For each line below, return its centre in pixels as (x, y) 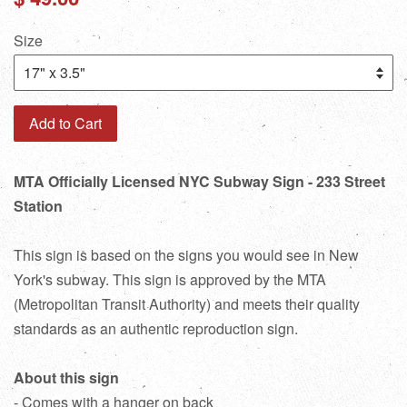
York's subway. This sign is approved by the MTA (170, 279)
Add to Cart (65, 123)
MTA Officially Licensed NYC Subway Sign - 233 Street (199, 181)
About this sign (66, 377)
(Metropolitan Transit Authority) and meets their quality (187, 303)
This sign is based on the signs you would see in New (186, 254)
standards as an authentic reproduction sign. (156, 328)
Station (38, 205)
